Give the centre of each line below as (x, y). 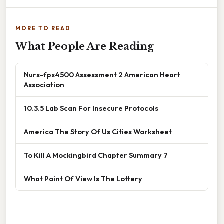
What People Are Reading (85, 46)
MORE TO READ (43, 28)
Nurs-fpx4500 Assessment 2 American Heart (102, 74)
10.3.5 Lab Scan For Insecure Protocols (91, 108)
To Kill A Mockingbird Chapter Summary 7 (96, 155)
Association (44, 84)
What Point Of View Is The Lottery (83, 178)
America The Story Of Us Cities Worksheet (98, 131)
